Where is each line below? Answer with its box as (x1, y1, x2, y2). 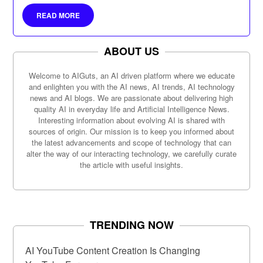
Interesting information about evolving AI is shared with (38, 114, 225, 126)
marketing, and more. (22, 4, 103, 16)
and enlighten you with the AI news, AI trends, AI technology (28, 80, 235, 92)
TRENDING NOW (89, 217, 174, 232)
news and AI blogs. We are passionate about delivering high (30, 92, 233, 103)
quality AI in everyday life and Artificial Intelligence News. (33, 103, 230, 114)
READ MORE (36, 9, 80, 21)
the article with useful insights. (80, 159, 183, 170)
